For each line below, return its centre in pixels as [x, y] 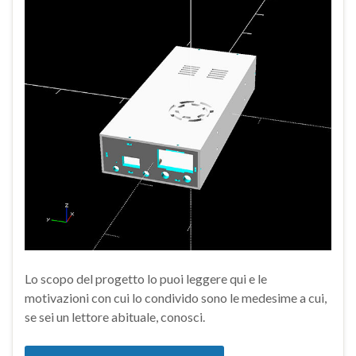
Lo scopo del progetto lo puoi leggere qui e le [146, 278]
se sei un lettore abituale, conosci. [115, 316]
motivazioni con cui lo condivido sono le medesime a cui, [176, 297]
